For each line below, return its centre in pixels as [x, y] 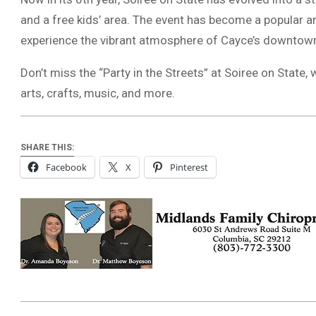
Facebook [66, 168]
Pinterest [189, 168]
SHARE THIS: [47, 148]
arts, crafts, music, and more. [98, 93]
